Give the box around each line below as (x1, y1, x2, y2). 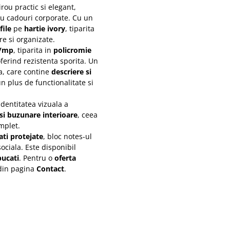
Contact (36, 164, 64, 174)
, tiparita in (13, 45, 53, 55)
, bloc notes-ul (43, 131, 92, 142)
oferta (54, 153, 76, 163)
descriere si (51, 67, 91, 77)
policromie (53, 45, 91, 55)
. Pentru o (19, 153, 54, 163)
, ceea (78, 110, 98, 120)
